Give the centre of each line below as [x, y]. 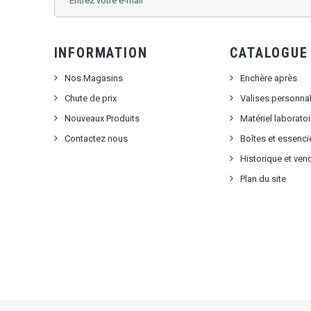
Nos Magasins [93, 78]
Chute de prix [90, 99]
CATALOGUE [269, 53]
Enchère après [269, 78]
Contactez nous [96, 139]
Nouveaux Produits [102, 119]
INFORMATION [101, 53]
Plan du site [263, 179]
